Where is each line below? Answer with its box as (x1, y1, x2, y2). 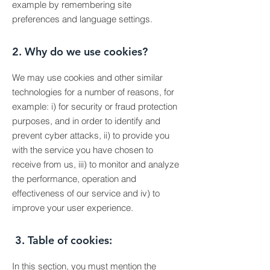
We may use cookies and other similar (12, 72, 163, 83)
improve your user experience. (12, 202, 133, 213)
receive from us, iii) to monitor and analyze (12, 159, 179, 170)
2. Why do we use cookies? (12, 45, 148, 58)
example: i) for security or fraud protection (12, 101, 177, 112)
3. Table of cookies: (15, 233, 112, 247)
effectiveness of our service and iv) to (12, 187, 160, 199)
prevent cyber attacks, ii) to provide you (12, 130, 169, 141)
